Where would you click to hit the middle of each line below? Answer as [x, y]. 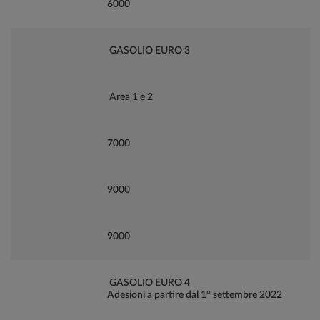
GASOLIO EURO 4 [149, 283]
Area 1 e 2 [130, 97]
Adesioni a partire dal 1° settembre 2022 [195, 295]
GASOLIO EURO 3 [149, 51]
